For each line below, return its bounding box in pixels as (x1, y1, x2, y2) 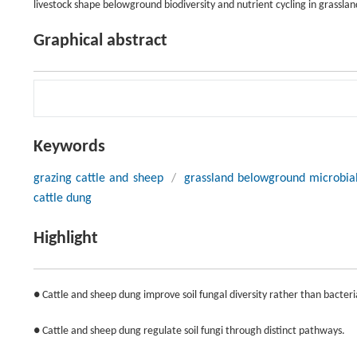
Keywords (33, 138, 105, 156)
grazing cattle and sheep (33, 172, 163, 185)
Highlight (33, 229, 98, 248)
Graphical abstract (33, 32, 167, 50)
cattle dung (33, 192, 92, 205)
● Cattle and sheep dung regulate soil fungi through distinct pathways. (33, 325, 345, 337)
